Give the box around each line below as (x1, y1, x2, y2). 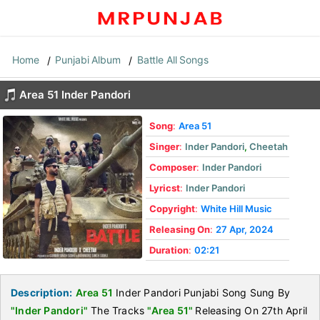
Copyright (149, 203, 195, 214)
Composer (149, 161, 196, 173)
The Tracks (88, 304, 148, 316)
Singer (149, 141, 179, 152)
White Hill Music (201, 203, 272, 214)
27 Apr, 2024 (216, 224, 274, 235)
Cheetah (249, 141, 288, 152)
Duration (149, 244, 189, 256)
